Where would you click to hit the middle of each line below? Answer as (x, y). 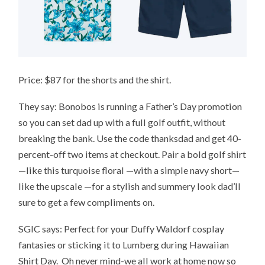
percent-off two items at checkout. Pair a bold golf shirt (132, 154)
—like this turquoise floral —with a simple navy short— (129, 170)
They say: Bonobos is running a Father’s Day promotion (130, 106)
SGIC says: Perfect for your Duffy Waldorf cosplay (122, 228)
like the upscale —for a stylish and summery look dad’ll (130, 186)
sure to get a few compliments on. (87, 202)
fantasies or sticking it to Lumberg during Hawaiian (124, 244)
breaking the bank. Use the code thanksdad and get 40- (130, 138)
